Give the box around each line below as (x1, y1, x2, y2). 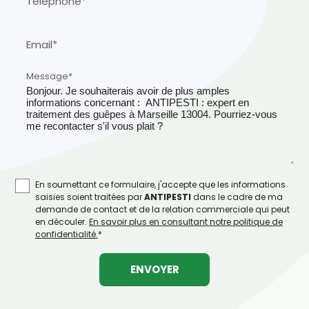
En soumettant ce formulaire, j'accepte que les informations (34, 178, 286, 190)
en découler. (34, 215, 89, 228)
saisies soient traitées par (34, 190, 144, 203)
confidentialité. (34, 228, 98, 240)
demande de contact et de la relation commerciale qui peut (34, 203, 290, 215)
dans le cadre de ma (190, 190, 283, 203)
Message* (26, 70, 72, 82)
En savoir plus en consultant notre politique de (88, 215, 283, 228)
